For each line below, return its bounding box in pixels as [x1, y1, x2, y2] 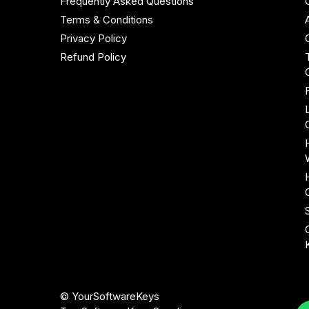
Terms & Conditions [60, 13, 153, 27]
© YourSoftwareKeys [60, 290, 159, 303]
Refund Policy [60, 50, 126, 64]
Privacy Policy [60, 32, 127, 46]
